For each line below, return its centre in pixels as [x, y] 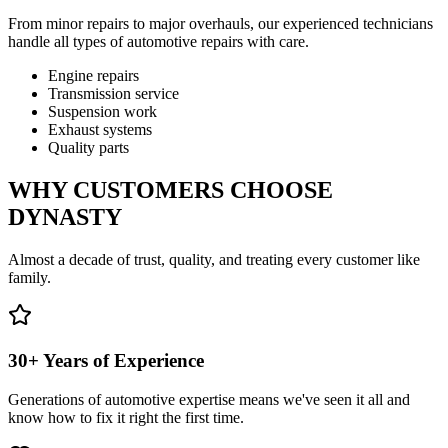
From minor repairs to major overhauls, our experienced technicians [220, 24]
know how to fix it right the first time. [126, 417]
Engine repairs [93, 76]
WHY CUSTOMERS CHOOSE [170, 190]
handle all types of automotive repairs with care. [158, 42]
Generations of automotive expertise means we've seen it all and [209, 399]
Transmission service [113, 94]
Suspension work [102, 112]
